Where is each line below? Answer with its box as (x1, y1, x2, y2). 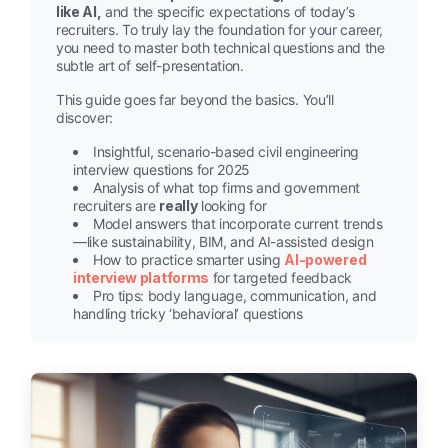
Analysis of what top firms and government (93, 179, 360, 197)
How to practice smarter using (93, 251, 285, 269)
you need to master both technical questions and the (56, 39, 385, 57)
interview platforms (73, 269, 209, 287)
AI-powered (284, 251, 367, 269)
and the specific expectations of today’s (101, 3, 355, 21)
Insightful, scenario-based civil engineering (93, 143, 359, 161)
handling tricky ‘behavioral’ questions (73, 305, 303, 323)
